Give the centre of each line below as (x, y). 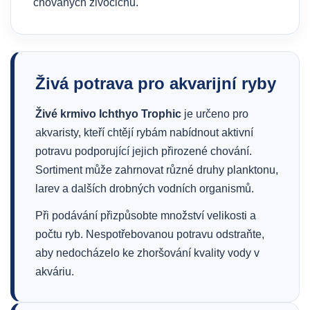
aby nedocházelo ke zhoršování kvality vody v (147, 253)
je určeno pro (215, 114)
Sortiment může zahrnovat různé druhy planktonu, (157, 170)
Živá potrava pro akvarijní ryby (156, 83)
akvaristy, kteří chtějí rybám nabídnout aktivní (144, 133)
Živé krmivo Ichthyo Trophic (108, 114)
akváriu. (55, 272)
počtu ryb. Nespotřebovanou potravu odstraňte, (150, 234)
